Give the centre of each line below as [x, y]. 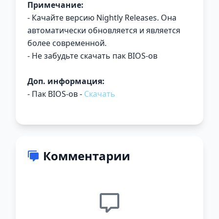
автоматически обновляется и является [104, 30]
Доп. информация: [66, 81]
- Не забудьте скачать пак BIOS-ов [92, 55]
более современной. [67, 43]
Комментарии [87, 155]
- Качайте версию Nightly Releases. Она [102, 17]
